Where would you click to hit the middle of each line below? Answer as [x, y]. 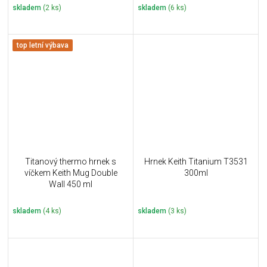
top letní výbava [43, 46]
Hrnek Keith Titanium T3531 [196, 161]
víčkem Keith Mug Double [71, 173]
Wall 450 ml [71, 184]
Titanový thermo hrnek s [71, 161]
